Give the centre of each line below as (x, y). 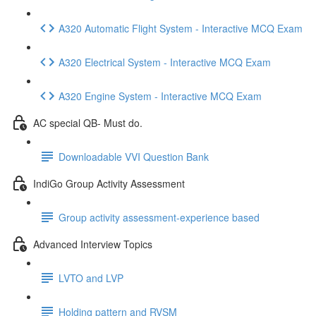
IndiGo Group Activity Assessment (109, 183)
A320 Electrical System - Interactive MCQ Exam (165, 62)
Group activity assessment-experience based (159, 217)
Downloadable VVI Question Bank (134, 156)
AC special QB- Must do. (88, 122)
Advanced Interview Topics (93, 244)
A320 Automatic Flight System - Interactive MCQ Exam (181, 28)
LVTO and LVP (91, 278)
